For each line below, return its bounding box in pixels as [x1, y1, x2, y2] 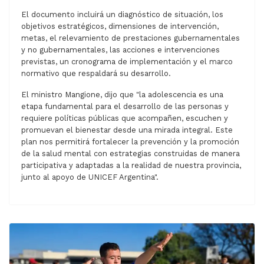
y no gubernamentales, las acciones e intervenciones [21, 45, 220, 55]
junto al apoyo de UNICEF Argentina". [21, 173, 159, 182]
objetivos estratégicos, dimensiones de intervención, [21, 22, 219, 31]
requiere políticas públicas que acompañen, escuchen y [21, 114, 228, 123]
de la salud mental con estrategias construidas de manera [21, 149, 240, 159]
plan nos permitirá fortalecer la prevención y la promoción [21, 137, 239, 147]
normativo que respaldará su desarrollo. [21, 69, 171, 78]
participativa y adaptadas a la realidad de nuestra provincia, [21, 161, 241, 170]
